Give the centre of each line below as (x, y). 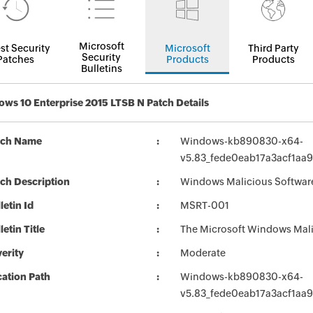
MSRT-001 (205, 205)
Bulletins (101, 68)
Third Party (273, 48)
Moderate (203, 253)
